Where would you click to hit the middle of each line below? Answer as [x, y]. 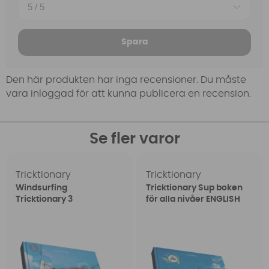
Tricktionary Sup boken [194, 188]
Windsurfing [42, 188]
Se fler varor [134, 139]
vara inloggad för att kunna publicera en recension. [128, 93]
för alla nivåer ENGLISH [193, 200]
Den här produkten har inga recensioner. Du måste [126, 80]
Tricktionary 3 [44, 200]
